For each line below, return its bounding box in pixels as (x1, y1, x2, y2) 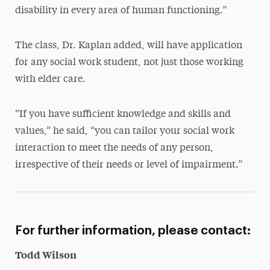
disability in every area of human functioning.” (14, 6, 227, 16)
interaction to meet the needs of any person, (14, 143, 213, 154)
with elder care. (14, 75, 86, 85)
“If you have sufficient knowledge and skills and (14, 110, 231, 120)
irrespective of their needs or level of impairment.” (14, 160, 242, 171)
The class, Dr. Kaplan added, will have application (14, 41, 242, 51)
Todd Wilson (14, 248, 77, 262)
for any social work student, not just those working (14, 58, 243, 68)
